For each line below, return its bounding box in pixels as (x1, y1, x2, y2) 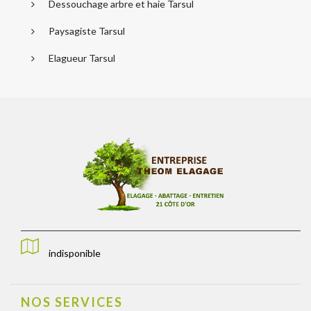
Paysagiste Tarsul (49, 24, 125, 37)
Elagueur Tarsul (49, 51, 115, 64)
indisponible (49, 247, 101, 260)
